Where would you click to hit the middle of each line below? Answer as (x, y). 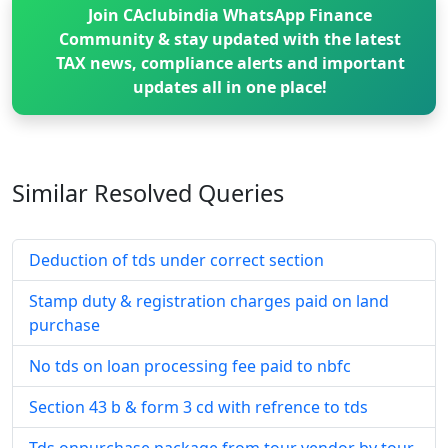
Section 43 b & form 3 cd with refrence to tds (198, 407)
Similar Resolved (102, 193)
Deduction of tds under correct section (176, 260)
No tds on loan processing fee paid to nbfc (190, 366)
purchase (64, 325)
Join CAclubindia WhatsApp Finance (230, 15)
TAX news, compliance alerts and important (230, 63)
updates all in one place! (230, 87)
